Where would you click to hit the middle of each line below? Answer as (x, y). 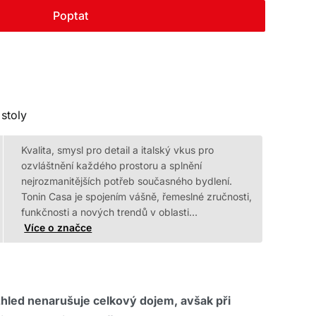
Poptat (71, 16)
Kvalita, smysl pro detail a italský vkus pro (118, 150)
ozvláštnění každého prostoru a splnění (112, 165)
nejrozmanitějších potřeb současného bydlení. (127, 181)
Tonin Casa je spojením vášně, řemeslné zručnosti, (137, 196)
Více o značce (58, 227)
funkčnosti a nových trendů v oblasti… (110, 212)
